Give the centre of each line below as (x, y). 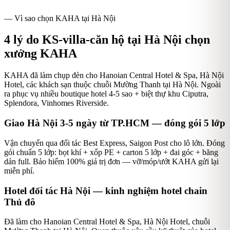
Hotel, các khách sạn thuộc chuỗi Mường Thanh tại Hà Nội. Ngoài (112, 85)
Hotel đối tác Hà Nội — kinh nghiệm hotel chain (106, 190)
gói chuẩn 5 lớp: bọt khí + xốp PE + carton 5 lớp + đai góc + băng (111, 152)
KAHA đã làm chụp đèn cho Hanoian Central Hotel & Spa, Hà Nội (114, 75)
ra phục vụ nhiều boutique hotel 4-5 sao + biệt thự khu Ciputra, (106, 94)
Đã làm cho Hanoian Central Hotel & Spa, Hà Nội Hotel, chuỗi (107, 222)
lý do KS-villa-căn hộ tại (77, 40)
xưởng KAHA (41, 54)
